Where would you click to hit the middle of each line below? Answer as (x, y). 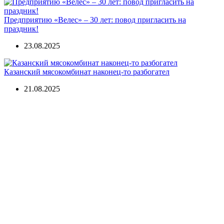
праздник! (21, 29)
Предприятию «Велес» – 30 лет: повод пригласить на (95, 20)
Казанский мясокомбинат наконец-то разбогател (87, 72)
